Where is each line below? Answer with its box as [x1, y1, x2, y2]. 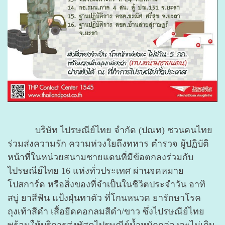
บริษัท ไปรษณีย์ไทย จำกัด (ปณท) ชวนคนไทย [8, 125, 212, 135]
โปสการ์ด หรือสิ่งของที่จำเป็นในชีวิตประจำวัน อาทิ [8, 179, 205, 189]
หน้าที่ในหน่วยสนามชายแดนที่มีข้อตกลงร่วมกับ [8, 152, 193, 162]
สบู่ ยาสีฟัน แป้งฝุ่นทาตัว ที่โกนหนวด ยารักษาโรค [8, 192, 201, 203]
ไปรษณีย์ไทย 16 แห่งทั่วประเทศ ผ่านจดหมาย [8, 165, 184, 176]
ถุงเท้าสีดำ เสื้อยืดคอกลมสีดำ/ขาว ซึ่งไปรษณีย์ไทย [8, 206, 204, 216]
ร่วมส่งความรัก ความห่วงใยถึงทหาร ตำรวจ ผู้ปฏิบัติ [8, 138, 209, 149]
